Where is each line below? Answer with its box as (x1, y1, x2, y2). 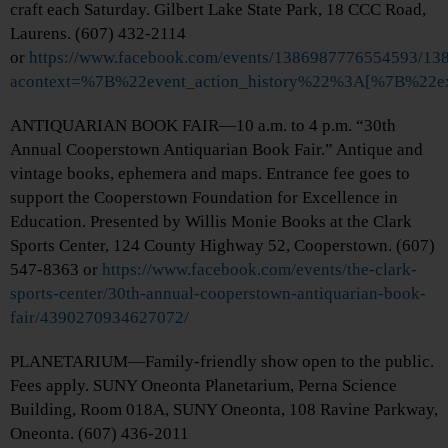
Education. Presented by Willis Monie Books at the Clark (10, 212, 412, 232)
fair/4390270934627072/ (10, 308, 189, 328)
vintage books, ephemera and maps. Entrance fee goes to (10, 164, 410, 184)
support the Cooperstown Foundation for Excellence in (10, 188, 398, 208)
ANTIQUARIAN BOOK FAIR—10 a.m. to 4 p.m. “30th (10, 116, 396, 136)
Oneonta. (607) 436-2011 (10, 424, 189, 444)
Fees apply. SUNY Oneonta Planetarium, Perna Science (10, 376, 397, 396)
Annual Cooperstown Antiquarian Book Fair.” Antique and (10, 140, 423, 160)
